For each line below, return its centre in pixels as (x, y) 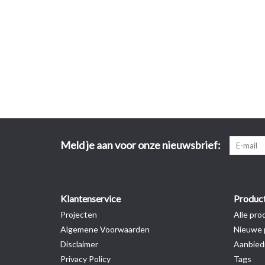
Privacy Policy (85, 259)
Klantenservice (91, 198)
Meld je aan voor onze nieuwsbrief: (140, 145)
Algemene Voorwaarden (105, 229)
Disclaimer (79, 244)
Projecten (79, 214)
